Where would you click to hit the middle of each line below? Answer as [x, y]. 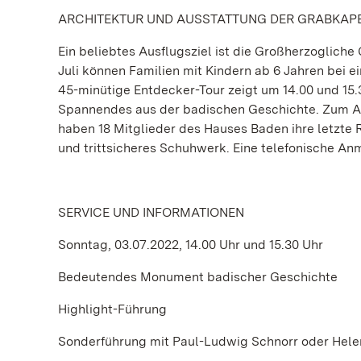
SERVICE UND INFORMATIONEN [153, 212]
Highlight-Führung [112, 309]
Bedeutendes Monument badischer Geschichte [198, 277]
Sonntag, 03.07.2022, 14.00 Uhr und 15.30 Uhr [191, 245]
